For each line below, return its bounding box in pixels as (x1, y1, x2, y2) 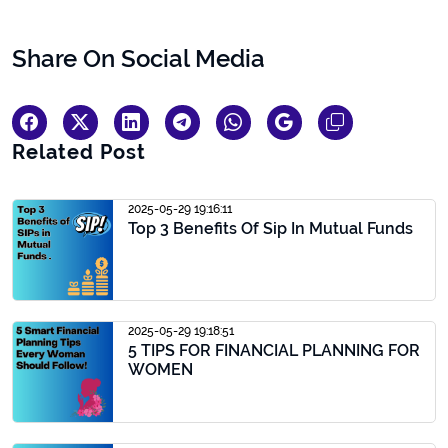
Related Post (12, 140, 146, 164)
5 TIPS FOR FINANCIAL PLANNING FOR (128, 341, 420, 360)
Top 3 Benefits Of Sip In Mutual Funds (128, 219, 413, 238)
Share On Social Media (12, 44, 265, 73)
